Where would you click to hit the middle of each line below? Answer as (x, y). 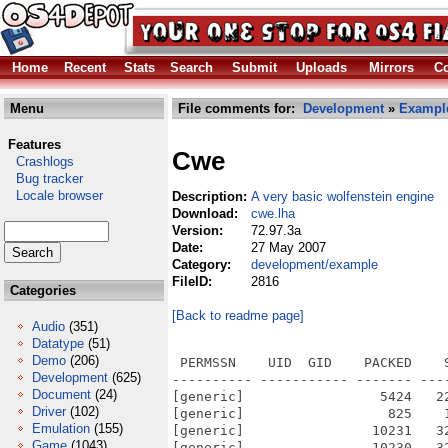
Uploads (321, 67)
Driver (49, 411)
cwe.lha (273, 213)
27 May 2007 (288, 247)
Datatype (58, 343)
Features (34, 144)
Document (61, 394)
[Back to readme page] (238, 315)
